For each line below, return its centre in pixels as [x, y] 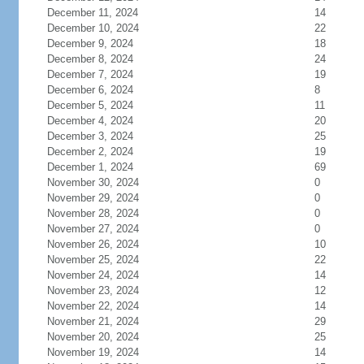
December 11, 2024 [92, 13]
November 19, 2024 [93, 352]
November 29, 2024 [93, 198]
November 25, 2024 [93, 260]
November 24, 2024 [93, 275]
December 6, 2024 [90, 90]
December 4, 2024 [90, 121]
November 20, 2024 [93, 337]
